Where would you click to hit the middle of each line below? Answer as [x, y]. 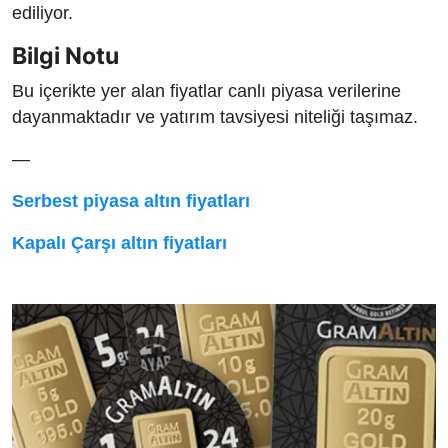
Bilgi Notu [65, 55]
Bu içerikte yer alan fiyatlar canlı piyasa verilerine [206, 90]
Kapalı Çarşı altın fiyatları [119, 242]
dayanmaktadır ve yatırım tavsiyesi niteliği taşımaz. [215, 116]
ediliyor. [42, 12]
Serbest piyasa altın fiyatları [131, 200]
